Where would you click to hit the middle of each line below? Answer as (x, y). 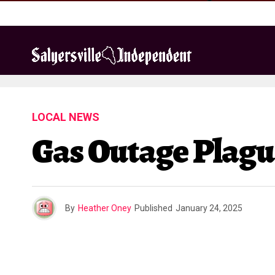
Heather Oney (105, 208)
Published (153, 208)
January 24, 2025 (209, 208)
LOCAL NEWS (66, 117)
